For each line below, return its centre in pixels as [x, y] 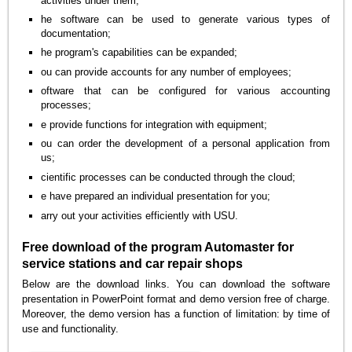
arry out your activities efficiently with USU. [140, 215]
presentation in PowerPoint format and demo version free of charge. [176, 299]
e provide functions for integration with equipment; [154, 124]
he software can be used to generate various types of [185, 20]
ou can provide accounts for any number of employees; [167, 71]
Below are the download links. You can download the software [176, 284]
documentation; [76, 34]
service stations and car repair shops [133, 263]
